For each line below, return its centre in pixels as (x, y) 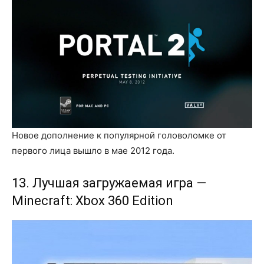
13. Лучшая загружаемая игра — (109, 183)
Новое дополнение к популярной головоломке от (119, 135)
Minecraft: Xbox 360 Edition (93, 200)
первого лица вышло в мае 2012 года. (93, 150)
